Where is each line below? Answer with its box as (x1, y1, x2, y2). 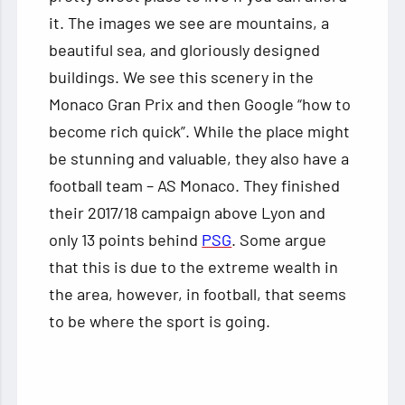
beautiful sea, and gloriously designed (49, 39, 321, 60)
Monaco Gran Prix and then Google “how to (49, 93, 352, 114)
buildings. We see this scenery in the (49, 66, 315, 87)
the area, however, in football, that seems (49, 283, 347, 304)
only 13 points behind (49, 229, 202, 250)
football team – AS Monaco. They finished (49, 174, 341, 195)
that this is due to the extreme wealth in (49, 256, 339, 277)
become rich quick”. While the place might (49, 120, 351, 141)
